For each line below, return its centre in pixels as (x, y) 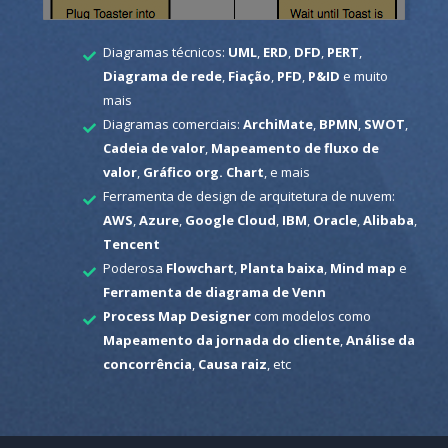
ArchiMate (277, 123)
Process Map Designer (176, 315)
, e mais (286, 171)
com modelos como (310, 315)
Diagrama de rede (162, 75)
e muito (363, 75)
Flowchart (199, 267)
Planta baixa (281, 267)
